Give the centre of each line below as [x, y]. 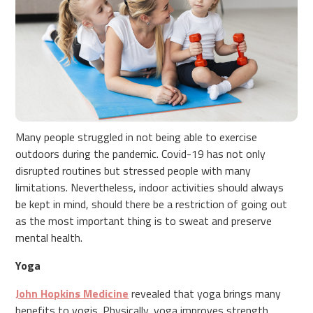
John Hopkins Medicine [72, 293]
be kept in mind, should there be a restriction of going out [152, 204]
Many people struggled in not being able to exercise [137, 137]
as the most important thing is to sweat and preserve [144, 220]
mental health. [49, 237]
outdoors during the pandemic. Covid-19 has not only [141, 153]
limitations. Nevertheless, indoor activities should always [150, 187]
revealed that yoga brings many [205, 293]
